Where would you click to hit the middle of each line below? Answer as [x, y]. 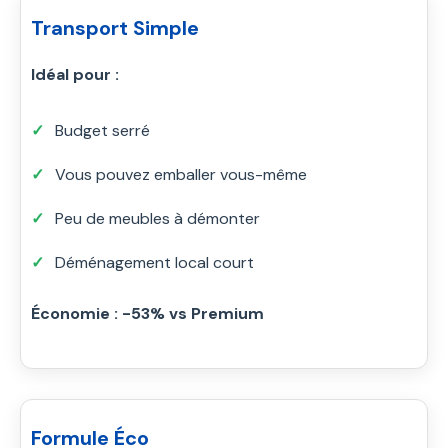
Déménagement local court [154, 262]
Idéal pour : [75, 74]
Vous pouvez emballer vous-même [181, 174]
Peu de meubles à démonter [157, 218]
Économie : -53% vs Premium [147, 313]
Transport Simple [115, 27]
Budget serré [102, 130]
